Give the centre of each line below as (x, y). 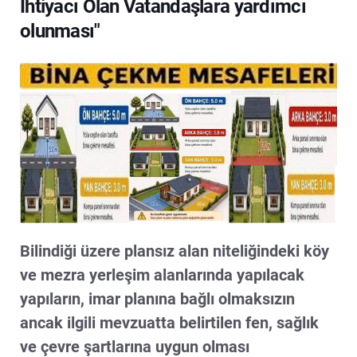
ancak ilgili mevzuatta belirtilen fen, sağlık (169, 322)
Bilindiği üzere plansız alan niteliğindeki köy (175, 251)
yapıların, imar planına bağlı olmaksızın (157, 298)
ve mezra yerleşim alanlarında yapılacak (162, 275)
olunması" (60, 31)
